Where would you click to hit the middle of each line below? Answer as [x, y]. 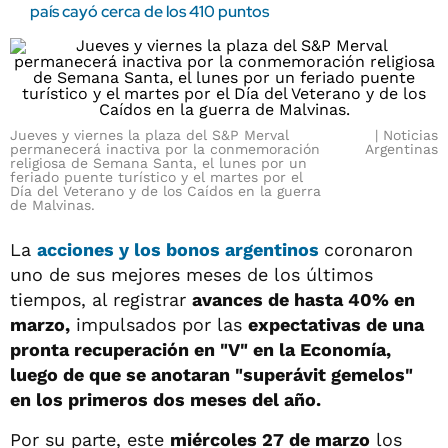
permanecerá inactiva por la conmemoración [165, 149]
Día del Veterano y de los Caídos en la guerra [165, 191]
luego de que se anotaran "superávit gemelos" [211, 374]
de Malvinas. [52, 205]
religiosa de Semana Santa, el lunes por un [158, 163]
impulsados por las [159, 324]
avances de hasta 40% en [303, 299]
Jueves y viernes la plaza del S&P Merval [149, 135]
